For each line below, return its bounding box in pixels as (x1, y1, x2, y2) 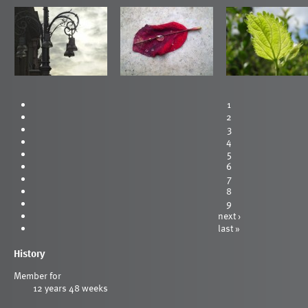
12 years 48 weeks (33, 280, 108, 296)
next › (217, 208, 241, 223)
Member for (14, 268, 61, 283)
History (14, 245, 45, 261)
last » (218, 221, 240, 236)
